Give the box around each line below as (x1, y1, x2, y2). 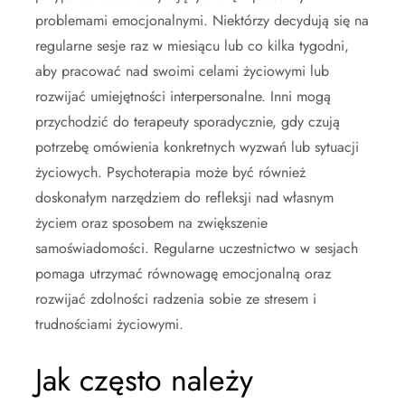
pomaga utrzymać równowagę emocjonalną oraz (35, 262, 331, 284)
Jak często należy (35, 357, 253, 402)
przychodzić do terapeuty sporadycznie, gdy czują (35, 110, 340, 132)
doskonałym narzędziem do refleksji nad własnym (35, 186, 334, 208)
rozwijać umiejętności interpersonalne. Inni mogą (35, 85, 331, 107)
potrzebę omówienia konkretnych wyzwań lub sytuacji (35, 136, 359, 157)
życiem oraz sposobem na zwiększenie (35, 212, 268, 233)
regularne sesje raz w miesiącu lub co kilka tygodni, (35, 34, 349, 56)
